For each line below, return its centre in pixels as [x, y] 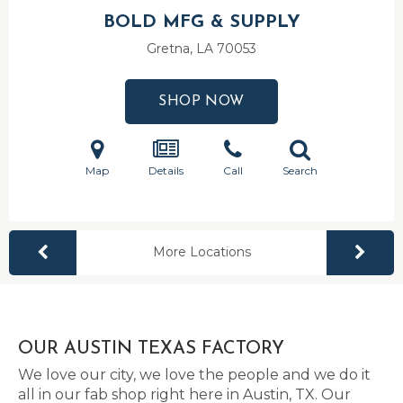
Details [166, 170]
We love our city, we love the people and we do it [194, 375]
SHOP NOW [201, 102]
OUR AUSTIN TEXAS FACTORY [151, 349]
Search [300, 170]
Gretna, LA [182, 49]
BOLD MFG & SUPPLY [201, 22]
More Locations [201, 252]
